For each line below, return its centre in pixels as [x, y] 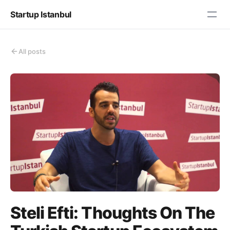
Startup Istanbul [41, 14]
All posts [32, 51]
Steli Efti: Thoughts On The [113, 213]
